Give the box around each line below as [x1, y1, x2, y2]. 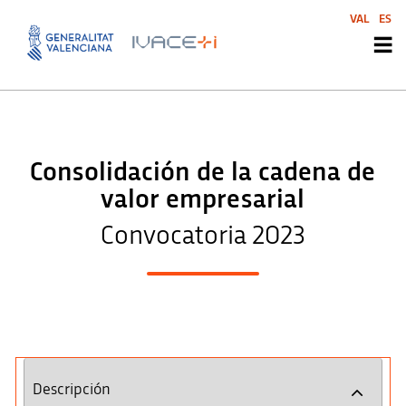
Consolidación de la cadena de [30, 159, 376, 186]
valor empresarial [101, 186, 305, 213]
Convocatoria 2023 [100, 222, 305, 249]
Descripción [32, 382, 111, 398]
